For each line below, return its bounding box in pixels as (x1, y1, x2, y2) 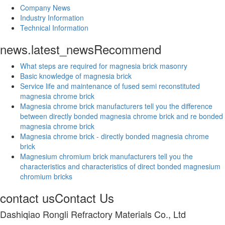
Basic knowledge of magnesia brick (20, 70, 132, 81)
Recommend (94, 40, 161, 58)
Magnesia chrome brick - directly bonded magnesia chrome (20, 131, 209, 141)
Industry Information (20, 12, 84, 23)
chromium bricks (20, 171, 72, 181)
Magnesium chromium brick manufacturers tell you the (20, 151, 193, 161)
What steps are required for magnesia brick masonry (20, 60, 187, 71)
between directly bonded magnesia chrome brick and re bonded (20, 110, 223, 121)
